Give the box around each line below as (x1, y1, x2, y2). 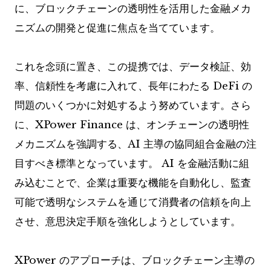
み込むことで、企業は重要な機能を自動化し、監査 (15, 177, 251, 190)
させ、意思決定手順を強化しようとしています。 (15, 215, 241, 229)
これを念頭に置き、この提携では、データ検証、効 (15, 60, 251, 74)
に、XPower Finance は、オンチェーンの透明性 (15, 119, 249, 132)
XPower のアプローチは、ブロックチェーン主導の (15, 254, 255, 267)
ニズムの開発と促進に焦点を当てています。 (15, 22, 220, 35)
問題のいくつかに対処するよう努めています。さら (15, 99, 251, 113)
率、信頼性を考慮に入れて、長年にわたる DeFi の (15, 80, 252, 93)
